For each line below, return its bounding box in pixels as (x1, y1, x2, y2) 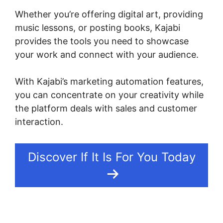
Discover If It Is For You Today (27, 150, 196, 165)
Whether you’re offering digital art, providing (15, 9, 203, 20)
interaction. (15, 116, 63, 127)
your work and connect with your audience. (15, 49, 199, 60)
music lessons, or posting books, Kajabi (15, 22, 180, 33)
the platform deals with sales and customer (15, 103, 197, 114)
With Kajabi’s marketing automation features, (15, 76, 204, 87)
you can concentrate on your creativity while (15, 90, 204, 101)
